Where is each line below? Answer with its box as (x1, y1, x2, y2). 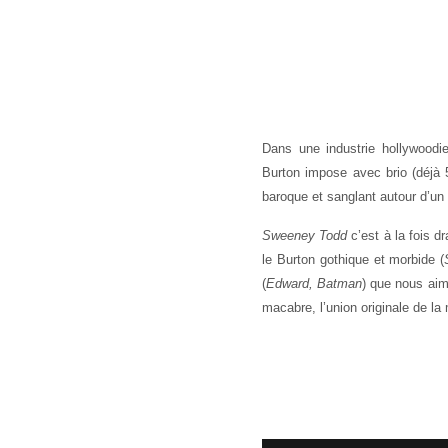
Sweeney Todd (262, 228, 348, 243)
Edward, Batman (266, 276, 363, 291)
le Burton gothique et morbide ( (262, 252, 445, 267)
